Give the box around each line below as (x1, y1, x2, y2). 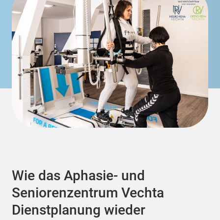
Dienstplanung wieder (12, 201, 145, 218)
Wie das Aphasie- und (12, 167, 145, 184)
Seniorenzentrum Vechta (12, 184, 164, 201)
